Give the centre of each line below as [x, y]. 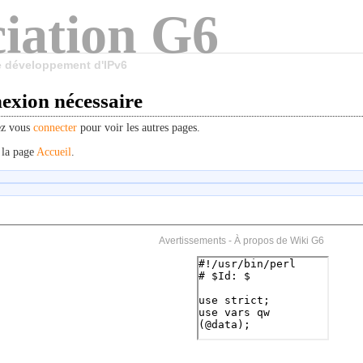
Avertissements [192, 240]
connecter [55, 128]
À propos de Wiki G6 [279, 240]
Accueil [54, 152]
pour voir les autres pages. [139, 128]
